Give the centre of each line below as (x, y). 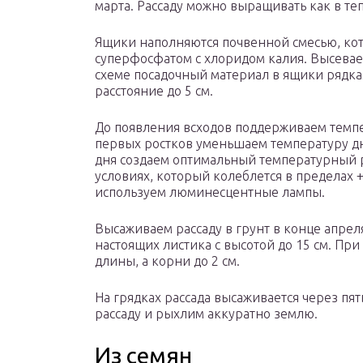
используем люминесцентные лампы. (210, 192)
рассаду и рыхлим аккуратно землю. (206, 314)
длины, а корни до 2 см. (167, 261)
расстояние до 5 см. (154, 91)
